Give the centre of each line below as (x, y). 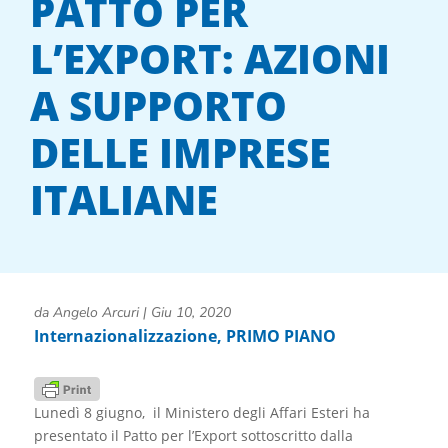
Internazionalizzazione (125, 335)
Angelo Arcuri (95, 312)
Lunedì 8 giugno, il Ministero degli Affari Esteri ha (201, 413)
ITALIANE (124, 200)
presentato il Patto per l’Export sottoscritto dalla (193, 436)
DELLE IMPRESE (180, 153)
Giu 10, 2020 (190, 312)
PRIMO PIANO (280, 335)
